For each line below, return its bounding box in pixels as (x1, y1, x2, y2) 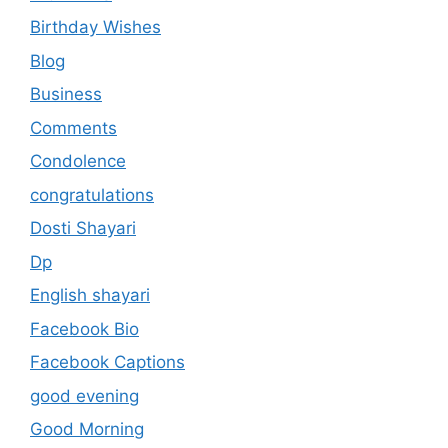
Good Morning (30, 419, 144, 440)
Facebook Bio (30, 318, 139, 339)
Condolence (30, 151, 126, 172)
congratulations (30, 184, 154, 205)
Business (30, 84, 102, 105)
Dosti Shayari (30, 218, 136, 239)
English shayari (30, 285, 150, 306)
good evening (30, 385, 139, 406)
